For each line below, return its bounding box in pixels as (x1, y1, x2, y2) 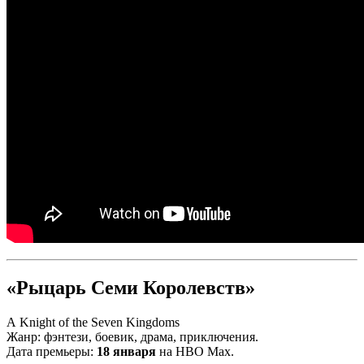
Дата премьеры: (6, 344, 97, 358)
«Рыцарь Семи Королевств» (6, 276, 255, 298)
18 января (97, 344, 156, 358)
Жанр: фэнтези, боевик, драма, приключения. (6, 329, 258, 344)
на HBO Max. (156, 344, 234, 358)
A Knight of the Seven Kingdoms (6, 314, 180, 329)
